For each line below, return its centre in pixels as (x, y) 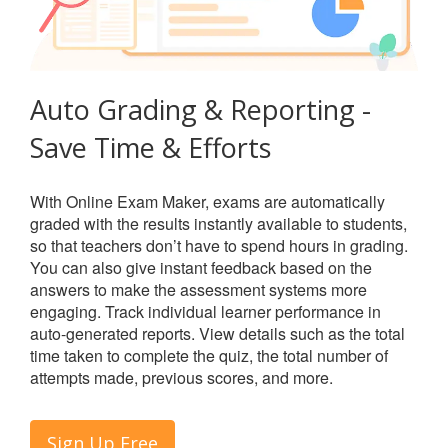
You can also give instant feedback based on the (201, 267)
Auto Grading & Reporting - (200, 109)
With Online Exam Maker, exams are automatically (207, 201)
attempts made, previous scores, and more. (181, 377)
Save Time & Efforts (150, 147)
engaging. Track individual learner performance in (205, 311)
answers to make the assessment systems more (198, 289)
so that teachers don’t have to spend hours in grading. (219, 245)
